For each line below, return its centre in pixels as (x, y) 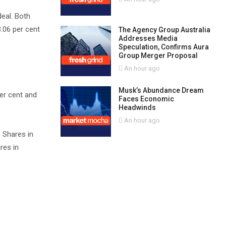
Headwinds (137, 107)
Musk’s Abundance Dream (161, 90)
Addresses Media (148, 38)
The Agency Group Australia (164, 30)
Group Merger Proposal (158, 55)
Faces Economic (146, 99)
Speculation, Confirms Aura (163, 47)
